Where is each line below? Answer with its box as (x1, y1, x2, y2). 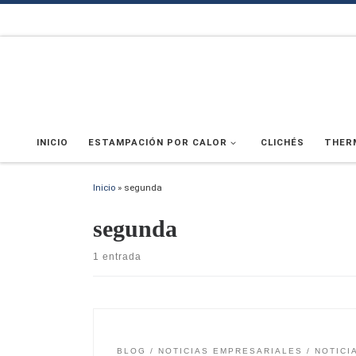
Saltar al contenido (21, 15, 110, 26)
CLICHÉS (261, 137, 305, 149)
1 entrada (93, 251, 141, 263)
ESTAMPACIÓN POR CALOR (88, 137, 228, 149)
